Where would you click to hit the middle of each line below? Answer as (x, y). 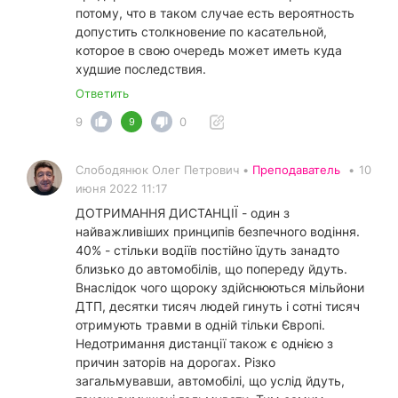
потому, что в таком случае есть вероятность (215, 13)
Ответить (102, 94)
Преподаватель (296, 170)
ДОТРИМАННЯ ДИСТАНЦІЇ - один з (183, 213)
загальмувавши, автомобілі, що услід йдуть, (210, 381)
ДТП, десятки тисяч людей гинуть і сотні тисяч (218, 306)
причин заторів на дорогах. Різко (175, 362)
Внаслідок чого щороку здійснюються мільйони (220, 288)
